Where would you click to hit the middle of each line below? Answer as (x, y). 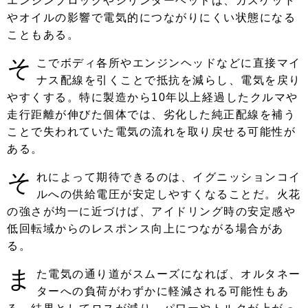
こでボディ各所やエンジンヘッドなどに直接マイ (168, 63)
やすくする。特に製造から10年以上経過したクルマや (153, 98)
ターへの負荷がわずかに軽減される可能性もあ (162, 291)
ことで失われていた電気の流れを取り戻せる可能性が (151, 132)
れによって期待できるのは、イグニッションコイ (168, 177)
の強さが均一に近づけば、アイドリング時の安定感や (151, 212)
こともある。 (43, 35)
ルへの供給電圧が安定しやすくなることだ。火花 (168, 195)
